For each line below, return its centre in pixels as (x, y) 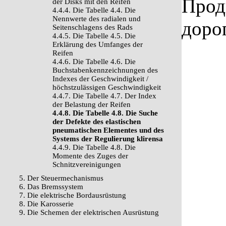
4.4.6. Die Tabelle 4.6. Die (94, 62)
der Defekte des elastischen (97, 122)
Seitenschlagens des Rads (93, 27)
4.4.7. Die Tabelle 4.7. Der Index (104, 96)
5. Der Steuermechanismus (61, 178)
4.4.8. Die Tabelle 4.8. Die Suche (105, 113)
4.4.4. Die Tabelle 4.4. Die (94, 10)
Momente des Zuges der (90, 156)
